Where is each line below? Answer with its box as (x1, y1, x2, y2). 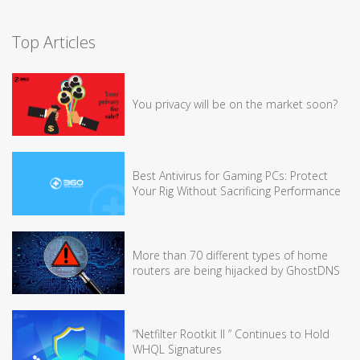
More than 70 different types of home (133, 247, 328, 263)
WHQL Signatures (133, 342, 222, 358)
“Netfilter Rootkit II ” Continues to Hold (133, 326, 329, 342)
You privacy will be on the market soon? (133, 96, 337, 112)
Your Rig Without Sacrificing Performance (133, 183, 341, 199)
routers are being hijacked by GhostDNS (133, 262, 340, 278)
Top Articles (12, 31, 96, 53)
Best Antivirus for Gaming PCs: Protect (133, 168, 328, 184)
